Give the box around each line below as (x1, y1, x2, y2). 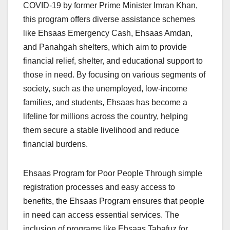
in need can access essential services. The (23, 210, 179, 219)
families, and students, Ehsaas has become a (23, 98, 187, 107)
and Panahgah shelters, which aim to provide (23, 42, 187, 51)
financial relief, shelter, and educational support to (23, 56, 203, 65)
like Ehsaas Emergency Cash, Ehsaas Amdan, (23, 28, 193, 37)
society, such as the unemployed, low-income (23, 84, 187, 93)
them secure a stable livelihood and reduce (23, 125, 179, 135)
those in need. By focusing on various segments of (23, 70, 205, 79)
